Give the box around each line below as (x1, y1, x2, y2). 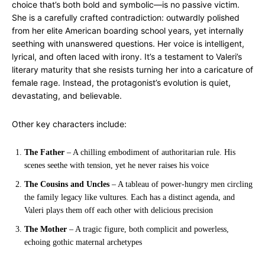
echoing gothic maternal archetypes (24, 238, 142, 247)
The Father (24, 148, 64, 157)
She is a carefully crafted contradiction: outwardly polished (12, 12, 240, 22)
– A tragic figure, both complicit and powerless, (67, 225, 229, 234)
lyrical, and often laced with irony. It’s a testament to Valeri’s (12, 51, 242, 62)
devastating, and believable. (12, 91, 122, 101)
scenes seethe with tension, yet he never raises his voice (24, 161, 209, 170)
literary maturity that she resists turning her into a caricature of (12, 64, 253, 75)
